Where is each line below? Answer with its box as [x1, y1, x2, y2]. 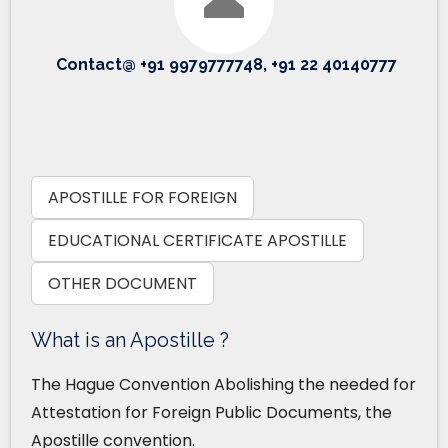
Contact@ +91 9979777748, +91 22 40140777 [55, 55, 397, 75]
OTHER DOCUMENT [48, 271, 197, 295]
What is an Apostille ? [31, 327, 229, 352]
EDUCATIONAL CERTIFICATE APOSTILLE [48, 228, 347, 252]
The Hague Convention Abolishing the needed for [31, 372, 416, 396]
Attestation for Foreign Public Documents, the [31, 400, 392, 424]
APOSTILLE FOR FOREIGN [48, 185, 237, 209]
